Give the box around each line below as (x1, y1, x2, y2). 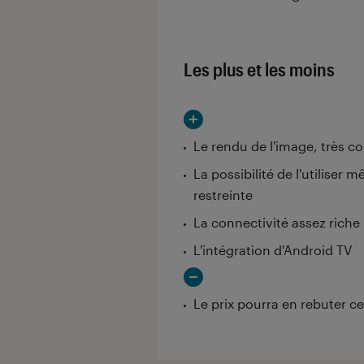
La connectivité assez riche (193, 214, 360, 231)
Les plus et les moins (184, 58, 335, 80)
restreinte (193, 187, 253, 203)
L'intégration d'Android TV (193, 242, 352, 258)
